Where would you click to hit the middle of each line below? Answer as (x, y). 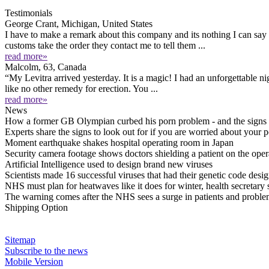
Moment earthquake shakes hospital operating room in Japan (119, 143)
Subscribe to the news (46, 251)
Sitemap (20, 240)
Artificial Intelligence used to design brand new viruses (109, 164)
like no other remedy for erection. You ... (81, 89)
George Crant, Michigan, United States (79, 24)
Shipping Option (36, 207)
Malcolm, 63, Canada (46, 67)
